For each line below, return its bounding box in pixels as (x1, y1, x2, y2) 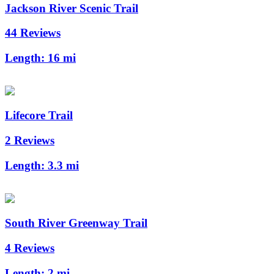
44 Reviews (5, 26, 61, 40)
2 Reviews (5, 134, 54, 147)
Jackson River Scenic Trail (5, 1, 138, 15)
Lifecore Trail (5, 109, 73, 122)
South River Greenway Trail (5, 217, 147, 230)
